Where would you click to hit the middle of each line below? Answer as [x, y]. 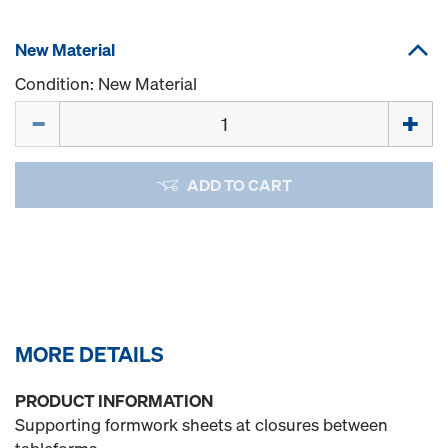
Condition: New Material [106, 83]
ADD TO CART [239, 185]
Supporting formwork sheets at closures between [201, 424]
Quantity [47, 111]
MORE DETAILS [89, 354]
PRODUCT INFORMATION [114, 400]
